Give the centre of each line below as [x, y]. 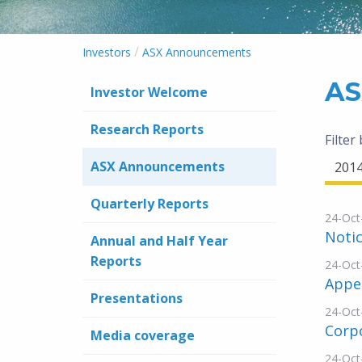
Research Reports [147, 129]
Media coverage [143, 335]
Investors [107, 52]
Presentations [137, 298]
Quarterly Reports [149, 204]
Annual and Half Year [159, 241]
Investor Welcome [149, 92]
